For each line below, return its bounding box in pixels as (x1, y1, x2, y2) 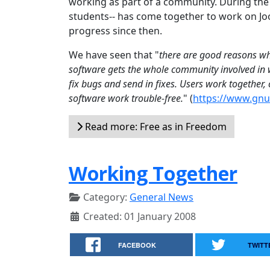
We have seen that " (69, 48, 159, 61)
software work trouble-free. (69, 92, 183, 105)
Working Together (69, 160, 237, 186)
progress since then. (69, 24, 162, 37)
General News (130, 190, 193, 204)
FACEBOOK (118, 240, 157, 250)
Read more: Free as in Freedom (83, 120, 227, 133)
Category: (81, 190, 130, 204)
